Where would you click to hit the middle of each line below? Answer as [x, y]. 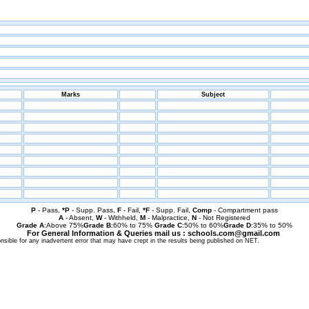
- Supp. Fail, [171, 210]
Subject [213, 94]
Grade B [97, 225]
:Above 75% [64, 225]
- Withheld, [121, 218]
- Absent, [80, 218]
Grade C [168, 225]
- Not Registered [223, 218]
